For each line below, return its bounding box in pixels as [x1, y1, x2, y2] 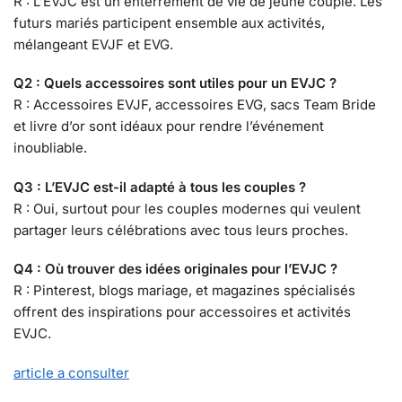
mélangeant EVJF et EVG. [13, 35, 173, 53]
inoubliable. [13, 139, 87, 157]
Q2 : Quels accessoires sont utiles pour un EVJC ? [13, 74, 336, 92]
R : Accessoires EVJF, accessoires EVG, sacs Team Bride [13, 96, 376, 114]
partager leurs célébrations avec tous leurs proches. [13, 221, 348, 239]
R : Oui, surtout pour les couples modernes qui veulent [13, 199, 361, 217]
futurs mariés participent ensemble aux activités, [13, 13, 325, 31]
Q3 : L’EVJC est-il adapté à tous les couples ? [13, 178, 306, 196]
